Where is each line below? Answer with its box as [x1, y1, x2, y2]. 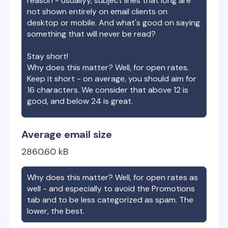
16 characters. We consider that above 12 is [27, 84, 189, 95]
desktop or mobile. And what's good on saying [27, 17, 201, 28]
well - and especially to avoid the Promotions [27, 183, 195, 194]
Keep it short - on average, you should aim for [27, 73, 197, 84]
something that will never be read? [27, 28, 156, 39]
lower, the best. [27, 206, 85, 216]
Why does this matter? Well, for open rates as [27, 172, 198, 183]
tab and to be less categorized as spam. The [27, 194, 194, 205]
